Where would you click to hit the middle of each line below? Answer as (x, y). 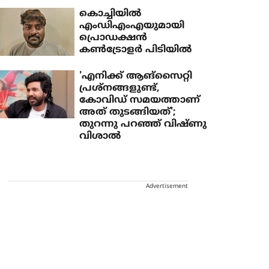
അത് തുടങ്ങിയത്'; (128, 112)
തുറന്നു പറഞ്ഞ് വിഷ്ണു (143, 124)
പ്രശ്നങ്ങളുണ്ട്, (120, 88)
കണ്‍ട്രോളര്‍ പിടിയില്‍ (136, 50)
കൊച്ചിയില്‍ (110, 14)
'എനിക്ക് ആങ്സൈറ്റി (136, 76)
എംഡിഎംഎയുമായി (132, 26)
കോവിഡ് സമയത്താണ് (140, 100)
